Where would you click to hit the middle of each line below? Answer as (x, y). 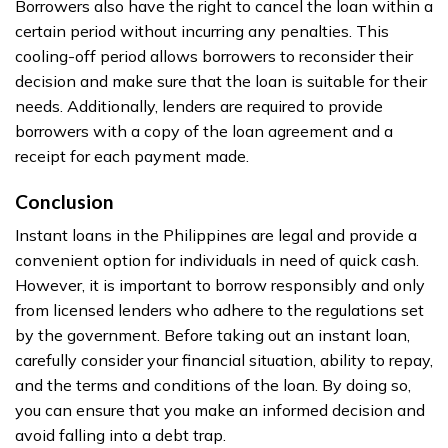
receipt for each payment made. (132, 155)
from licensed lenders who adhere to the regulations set (219, 310)
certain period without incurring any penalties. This (202, 30)
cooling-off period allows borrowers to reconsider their (214, 55)
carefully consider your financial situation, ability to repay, (224, 360)
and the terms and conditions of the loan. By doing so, (213, 385)
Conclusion (64, 201)
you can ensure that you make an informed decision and (220, 410)
